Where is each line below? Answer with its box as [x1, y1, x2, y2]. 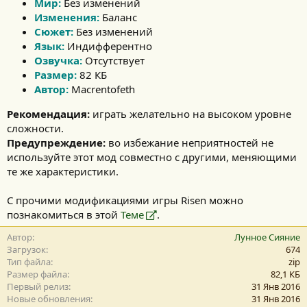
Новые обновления [7, 293, 90, 306]
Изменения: [34, 10, 99, 25]
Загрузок [7, 243, 46, 256]
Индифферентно [64, 39, 152, 53]
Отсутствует [82, 53, 145, 68]
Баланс [99, 10, 137, 25]
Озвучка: [34, 53, 82, 68]
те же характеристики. [7, 164, 119, 179]
